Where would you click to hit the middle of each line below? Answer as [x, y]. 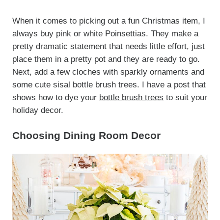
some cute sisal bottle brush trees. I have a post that [109, 84]
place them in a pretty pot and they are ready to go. [106, 59]
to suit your [185, 97]
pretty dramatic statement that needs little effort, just [108, 46]
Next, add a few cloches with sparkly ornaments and [108, 72]
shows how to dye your [55, 97]
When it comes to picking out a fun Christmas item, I [109, 21]
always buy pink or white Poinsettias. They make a [105, 33]
